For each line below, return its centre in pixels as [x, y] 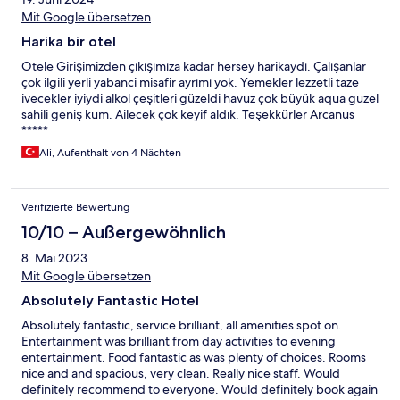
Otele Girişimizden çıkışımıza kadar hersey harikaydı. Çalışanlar [194, 66]
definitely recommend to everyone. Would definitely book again [200, 389]
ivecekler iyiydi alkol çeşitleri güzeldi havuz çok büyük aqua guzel [200, 98]
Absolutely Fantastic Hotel [110, 300]
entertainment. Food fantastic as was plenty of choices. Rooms [194, 357]
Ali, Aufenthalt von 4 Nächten [110, 152]
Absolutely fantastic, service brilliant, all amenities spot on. [182, 325]
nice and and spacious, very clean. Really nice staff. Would [181, 373]
